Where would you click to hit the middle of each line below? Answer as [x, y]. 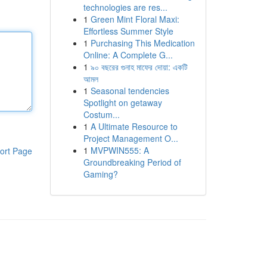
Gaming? [100, 174]
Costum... [101, 114]
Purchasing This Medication [142, 43]
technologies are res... [125, 7]
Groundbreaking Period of [132, 162]
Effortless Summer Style [128, 31]
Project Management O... [131, 138]
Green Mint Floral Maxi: [135, 19]
